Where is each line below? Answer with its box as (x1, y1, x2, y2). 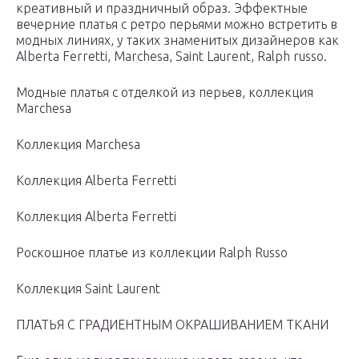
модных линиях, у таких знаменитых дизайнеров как (16, 33, 339, 48)
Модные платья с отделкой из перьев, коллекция (16, 85, 313, 100)
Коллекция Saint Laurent (16, 281, 160, 296)
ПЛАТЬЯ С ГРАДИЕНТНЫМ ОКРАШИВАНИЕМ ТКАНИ (16, 317, 329, 333)
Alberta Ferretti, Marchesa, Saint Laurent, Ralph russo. (16, 49, 327, 64)
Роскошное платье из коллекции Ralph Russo (16, 245, 288, 260)
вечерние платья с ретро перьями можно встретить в (16, 17, 337, 32)
